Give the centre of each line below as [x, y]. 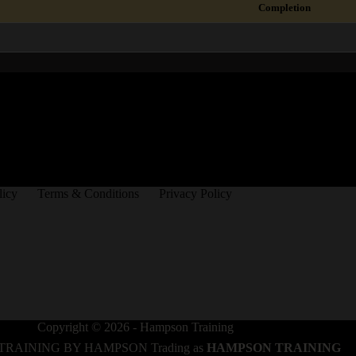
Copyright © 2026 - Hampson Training [135, 327]
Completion [284, 8]
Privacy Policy [195, 193]
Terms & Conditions [88, 193]
